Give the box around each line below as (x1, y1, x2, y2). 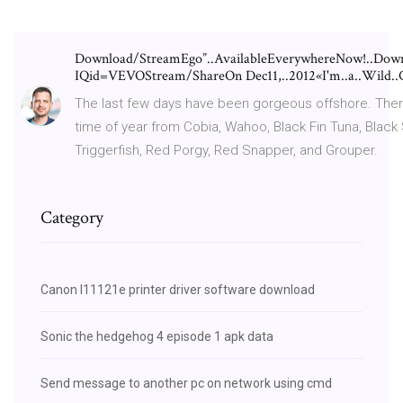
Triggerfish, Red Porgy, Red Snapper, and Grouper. (75, 141, 378, 158)
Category (40, 205, 103, 229)
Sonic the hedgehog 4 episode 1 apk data (40, 328, 273, 344)
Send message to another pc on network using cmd (40, 375, 332, 390)
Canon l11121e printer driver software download (40, 282, 315, 297)
